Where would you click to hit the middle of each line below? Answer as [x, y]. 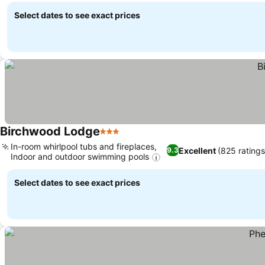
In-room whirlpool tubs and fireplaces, [84, 146]
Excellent [197, 150]
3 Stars [115, 138]
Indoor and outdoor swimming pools [80, 156]
